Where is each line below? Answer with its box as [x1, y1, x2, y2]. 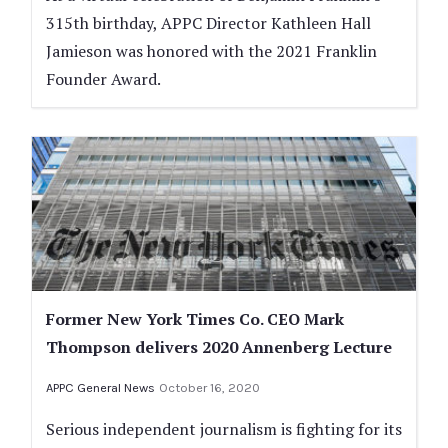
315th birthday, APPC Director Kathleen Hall [46, 12, 371, 35]
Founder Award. [46, 68, 161, 91]
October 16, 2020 [159, 379, 260, 395]
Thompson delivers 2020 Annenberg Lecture [46, 335, 392, 358]
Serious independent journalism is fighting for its [46, 417, 402, 440]
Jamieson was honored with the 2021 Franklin [46, 40, 377, 63]
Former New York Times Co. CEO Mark [46, 307, 344, 330]
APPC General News [46, 379, 155, 395]
